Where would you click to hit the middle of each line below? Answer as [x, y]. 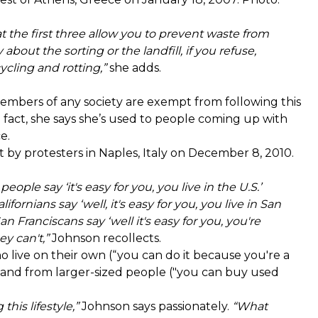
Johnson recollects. [105, 238]
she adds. [134, 67]
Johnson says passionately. [155, 306]
